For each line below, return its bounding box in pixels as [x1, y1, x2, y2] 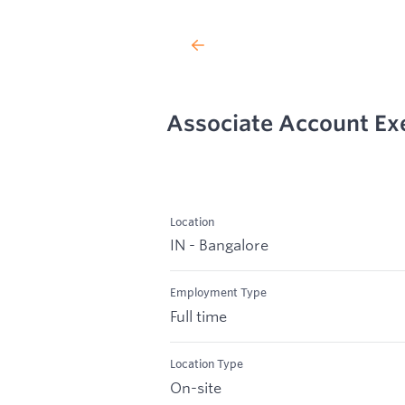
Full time [170, 306, 227, 326]
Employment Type [170, 285, 267, 300]
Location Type [170, 356, 243, 372]
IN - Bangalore [170, 235, 268, 255]
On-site [170, 377, 221, 397]
